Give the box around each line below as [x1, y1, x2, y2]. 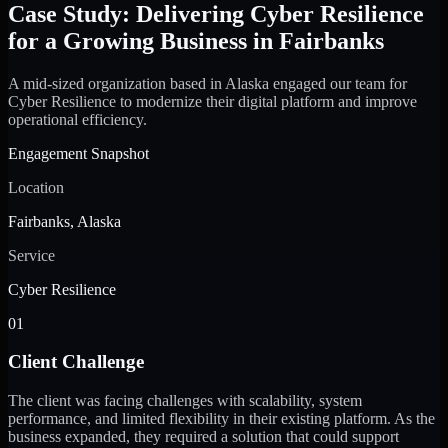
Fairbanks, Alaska [8, 212, 121, 230]
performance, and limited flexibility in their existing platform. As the [8, 410, 435, 428]
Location [8, 178, 64, 196]
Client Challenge [8, 351, 144, 373]
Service [8, 246, 55, 264]
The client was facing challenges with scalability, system [8, 392, 362, 410]
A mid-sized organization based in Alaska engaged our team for [8, 74, 407, 92]
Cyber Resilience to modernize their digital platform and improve [8, 92, 417, 110]
